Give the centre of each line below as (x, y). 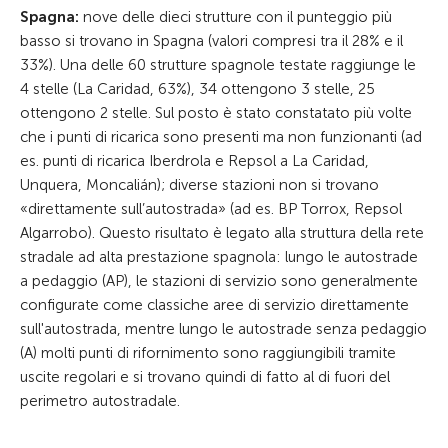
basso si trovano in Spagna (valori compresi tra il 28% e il (211, 41)
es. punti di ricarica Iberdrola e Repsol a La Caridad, (194, 161)
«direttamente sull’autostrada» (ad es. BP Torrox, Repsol (211, 209)
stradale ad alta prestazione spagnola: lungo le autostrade (219, 257)
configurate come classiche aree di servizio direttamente (214, 305)
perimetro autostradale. (100, 401)
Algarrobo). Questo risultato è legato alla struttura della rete (222, 233)
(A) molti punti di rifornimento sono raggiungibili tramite (208, 353)
